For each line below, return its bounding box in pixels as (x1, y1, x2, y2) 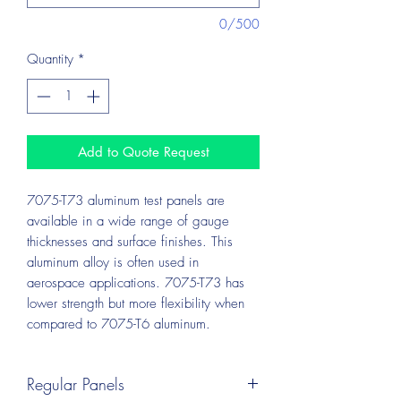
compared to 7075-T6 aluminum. (27, 314, 215, 333)
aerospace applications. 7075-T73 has (27, 273, 244, 292)
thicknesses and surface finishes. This (27, 232, 233, 251)
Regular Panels (27, 372, 124, 395)
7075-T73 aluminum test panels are (27, 191, 225, 209)
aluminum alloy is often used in (27, 252, 199, 271)
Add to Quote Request (77, 142, 209, 160)
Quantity (27, 50, 73, 68)
